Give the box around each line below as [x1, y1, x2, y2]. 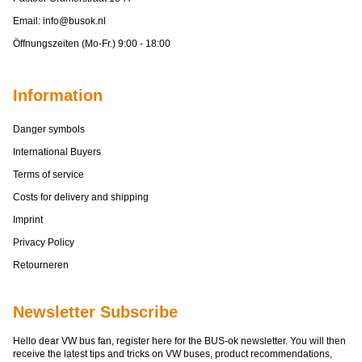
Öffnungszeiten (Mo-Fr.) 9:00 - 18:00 [13, 38, 170, 49]
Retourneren [13, 259, 69, 271]
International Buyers [13, 146, 101, 158]
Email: [13, 15, 43, 27]
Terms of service [13, 169, 84, 180]
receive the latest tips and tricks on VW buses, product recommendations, [13, 348, 332, 360]
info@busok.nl [43, 15, 106, 27]
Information [13, 86, 103, 104]
